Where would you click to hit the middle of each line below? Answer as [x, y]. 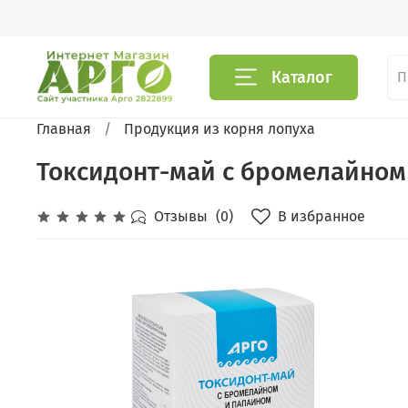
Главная [64, 129]
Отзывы [181, 217]
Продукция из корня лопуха [219, 129]
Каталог [302, 77]
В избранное [322, 216]
